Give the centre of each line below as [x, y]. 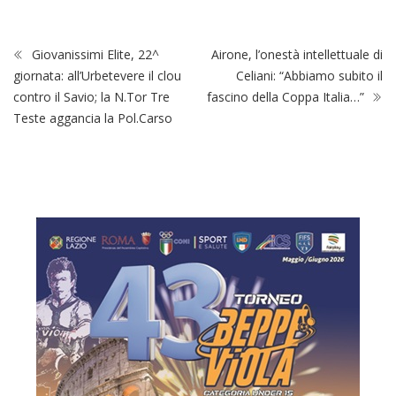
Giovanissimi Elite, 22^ [94, 55]
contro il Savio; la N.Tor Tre [91, 97]
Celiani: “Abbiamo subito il [309, 76]
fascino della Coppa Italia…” [287, 97]
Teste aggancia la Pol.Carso [93, 118]
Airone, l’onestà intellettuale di [297, 55]
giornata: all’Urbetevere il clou [97, 76]
